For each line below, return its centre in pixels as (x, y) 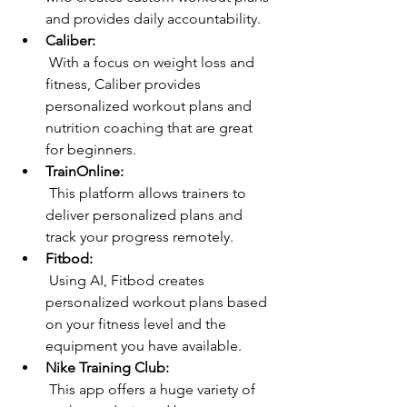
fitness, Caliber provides (125, 84)
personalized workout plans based (158, 302)
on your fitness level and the (138, 324)
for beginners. (91, 149)
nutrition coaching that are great (151, 128)
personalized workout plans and (150, 106)
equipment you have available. (144, 346)
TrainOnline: (84, 171)
